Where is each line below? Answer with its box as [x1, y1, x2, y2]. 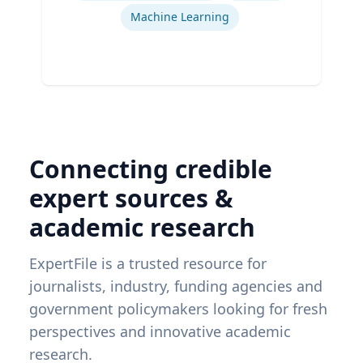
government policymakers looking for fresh [29, 299, 327, 319]
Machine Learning [130, 9, 229, 25]
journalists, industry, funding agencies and [29, 276, 322, 297]
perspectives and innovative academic [29, 322, 291, 342]
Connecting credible [29, 152, 272, 186]
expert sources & [29, 181, 233, 216]
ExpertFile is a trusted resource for [29, 254, 267, 274]
